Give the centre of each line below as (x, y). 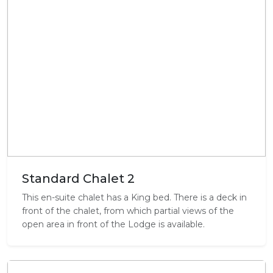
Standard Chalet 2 (78, 179)
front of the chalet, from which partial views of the (128, 211)
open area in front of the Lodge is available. (113, 224)
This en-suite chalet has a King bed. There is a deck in (134, 197)
